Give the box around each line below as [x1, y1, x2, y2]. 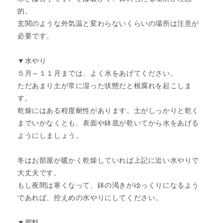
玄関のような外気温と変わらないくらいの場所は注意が [17, 18, 200, 28]
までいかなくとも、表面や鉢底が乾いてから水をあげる [17, 118, 199, 127]
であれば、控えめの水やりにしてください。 [17, 193, 163, 202]
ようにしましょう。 [17, 130, 83, 140]
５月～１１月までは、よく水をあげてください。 [17, 68, 178, 78]
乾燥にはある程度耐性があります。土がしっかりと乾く [17, 106, 200, 115]
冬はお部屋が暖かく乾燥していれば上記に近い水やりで [17, 155, 199, 165]
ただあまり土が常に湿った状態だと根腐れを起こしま [17, 81, 192, 90]
